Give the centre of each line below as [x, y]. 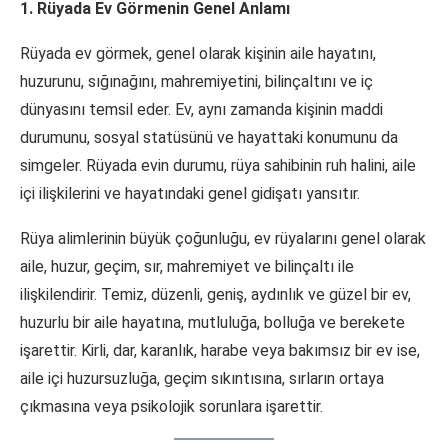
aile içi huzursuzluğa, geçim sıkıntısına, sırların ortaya [202, 379]
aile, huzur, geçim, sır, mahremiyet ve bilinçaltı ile [187, 267]
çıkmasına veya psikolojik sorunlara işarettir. [171, 407]
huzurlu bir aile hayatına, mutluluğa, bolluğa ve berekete [212, 323]
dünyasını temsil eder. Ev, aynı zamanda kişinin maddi [201, 110]
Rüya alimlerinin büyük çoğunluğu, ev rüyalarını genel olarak [223, 239]
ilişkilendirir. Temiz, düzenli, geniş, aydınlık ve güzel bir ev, [215, 295]
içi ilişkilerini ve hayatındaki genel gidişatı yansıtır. [190, 194]
